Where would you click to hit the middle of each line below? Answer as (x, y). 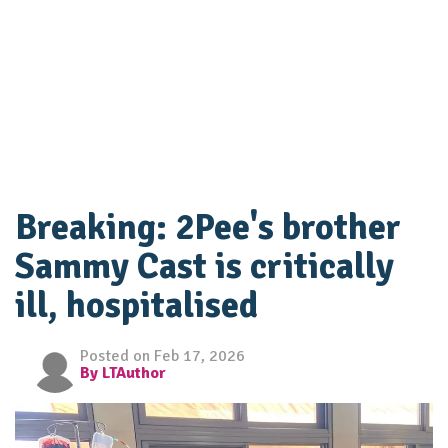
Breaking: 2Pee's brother (208, 227)
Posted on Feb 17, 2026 (162, 355)
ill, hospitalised (136, 305)
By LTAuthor (123, 372)
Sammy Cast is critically (204, 266)
